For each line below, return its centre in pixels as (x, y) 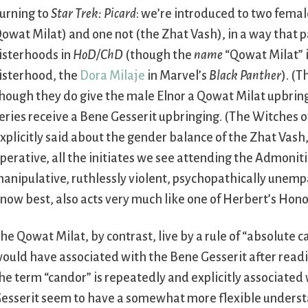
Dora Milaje (113, 76)
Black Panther (245, 76)
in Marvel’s (177, 76)
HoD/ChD (98, 55)
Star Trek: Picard (94, 14)
